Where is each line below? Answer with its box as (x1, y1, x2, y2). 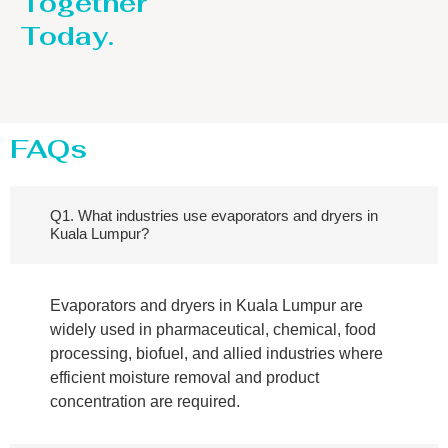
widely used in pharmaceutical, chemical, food (50, 321, 376, 339)
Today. (20, 19, 114, 54)
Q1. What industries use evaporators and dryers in (50, 207, 378, 225)
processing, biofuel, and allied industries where (50, 345, 383, 363)
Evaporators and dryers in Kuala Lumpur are (50, 297, 363, 315)
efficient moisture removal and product (50, 369, 319, 387)
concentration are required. (50, 393, 240, 411)
